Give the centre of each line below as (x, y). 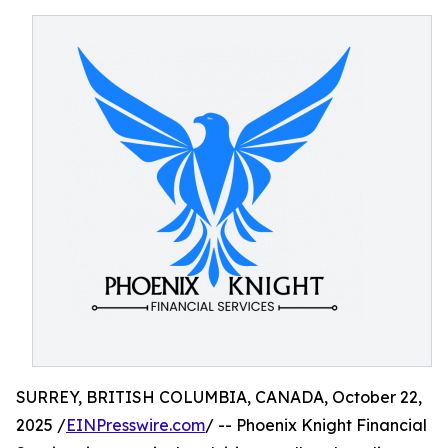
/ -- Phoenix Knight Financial (316, 425)
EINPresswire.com (135, 425)
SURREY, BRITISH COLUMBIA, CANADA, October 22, (219, 397)
